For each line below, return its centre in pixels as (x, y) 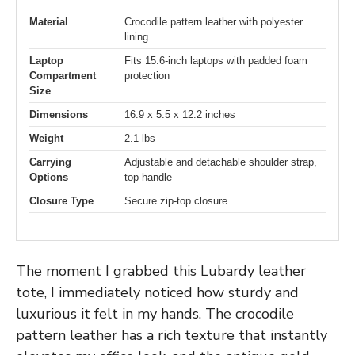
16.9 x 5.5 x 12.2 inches (180, 114)
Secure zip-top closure (176, 200)
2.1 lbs (140, 138)
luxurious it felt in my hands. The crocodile (155, 314)
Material (49, 21)
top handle (148, 177)
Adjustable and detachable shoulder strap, (221, 162)
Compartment (63, 75)
